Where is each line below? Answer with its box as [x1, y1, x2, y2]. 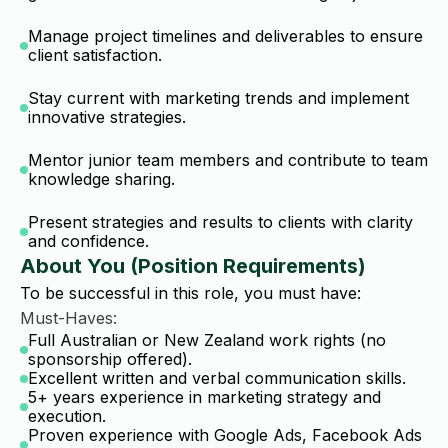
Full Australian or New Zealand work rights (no [28, 330, 386, 350]
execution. [28, 406, 106, 426]
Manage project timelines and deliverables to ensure [28, 26, 423, 46]
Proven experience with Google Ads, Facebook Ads [28, 425, 422, 445]
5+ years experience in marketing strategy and [28, 387, 381, 407]
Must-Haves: [20, 308, 117, 328]
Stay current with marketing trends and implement [28, 88, 409, 108]
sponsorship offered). [28, 349, 192, 369]
